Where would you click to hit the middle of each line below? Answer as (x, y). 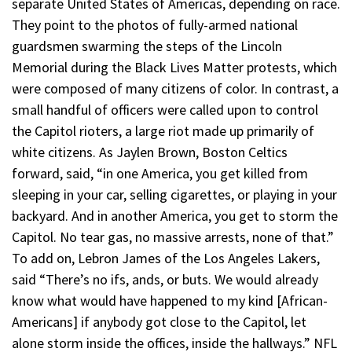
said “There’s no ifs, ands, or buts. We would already (165, 279)
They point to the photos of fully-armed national (155, 24)
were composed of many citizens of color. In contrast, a (175, 88)
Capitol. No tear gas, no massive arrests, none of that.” (173, 236)
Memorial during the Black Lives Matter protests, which (174, 67)
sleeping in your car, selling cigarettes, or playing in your (174, 194)
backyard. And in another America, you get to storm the (175, 215)
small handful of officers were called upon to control (165, 109)
